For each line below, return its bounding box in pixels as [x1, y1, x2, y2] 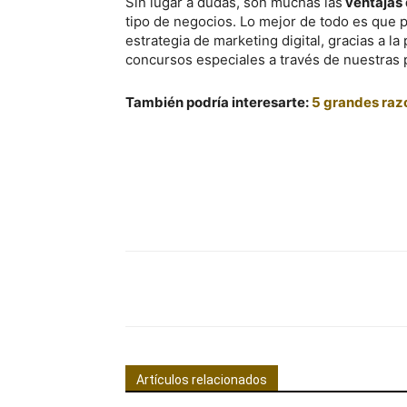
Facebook [301, 282, 346, 295]
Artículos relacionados [136, 372, 267, 387]
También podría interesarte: [125, 94, 312, 111]
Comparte [171, 283, 222, 296]
